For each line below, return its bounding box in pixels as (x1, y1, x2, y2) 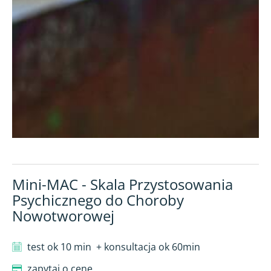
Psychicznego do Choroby (12, 189, 184, 210)
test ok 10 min (27, 240, 91, 253)
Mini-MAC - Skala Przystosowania (12, 174, 233, 194)
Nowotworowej (12, 205, 114, 226)
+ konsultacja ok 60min (96, 240, 200, 253)
